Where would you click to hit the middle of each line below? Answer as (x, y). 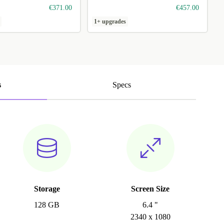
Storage (47, 189)
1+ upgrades (110, 22)
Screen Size (150, 189)
